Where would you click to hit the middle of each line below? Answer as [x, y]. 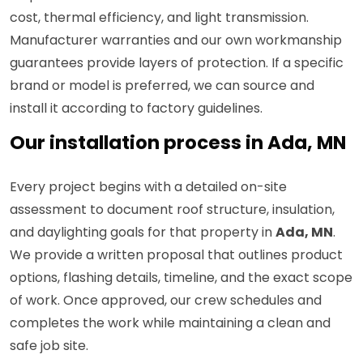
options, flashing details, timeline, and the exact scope [181, 278]
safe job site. [49, 346]
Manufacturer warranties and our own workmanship [176, 41]
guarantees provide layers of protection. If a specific [177, 63]
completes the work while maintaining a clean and [170, 323]
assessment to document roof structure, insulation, [172, 210]
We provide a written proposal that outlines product [176, 255]
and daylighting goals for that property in [143, 233]
